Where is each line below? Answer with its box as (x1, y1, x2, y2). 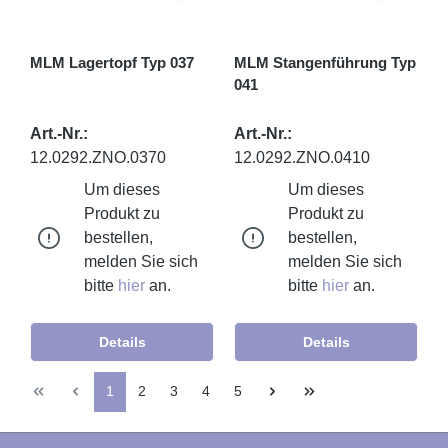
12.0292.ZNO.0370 (30, 148, 166, 166)
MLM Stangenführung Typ (234, 53, 416, 71)
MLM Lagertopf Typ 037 (30, 53, 194, 71)
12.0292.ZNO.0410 (234, 148, 370, 166)
